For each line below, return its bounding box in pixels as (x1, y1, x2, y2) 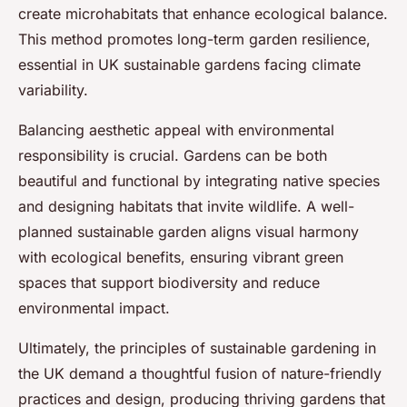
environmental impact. (18, 299, 170, 318)
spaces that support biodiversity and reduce (18, 273, 320, 293)
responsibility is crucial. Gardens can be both (18, 146, 327, 165)
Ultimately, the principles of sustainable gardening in (18, 339, 376, 358)
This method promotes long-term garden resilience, (18, 30, 371, 49)
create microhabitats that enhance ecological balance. (18, 5, 388, 24)
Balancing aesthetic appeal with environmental (18, 121, 334, 140)
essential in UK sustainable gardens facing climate (18, 55, 361, 74)
